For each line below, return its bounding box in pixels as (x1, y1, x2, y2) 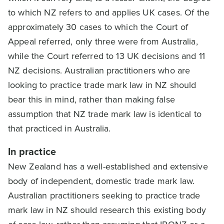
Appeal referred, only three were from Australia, (8, 35, 198, 48)
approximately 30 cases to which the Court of (8, 20, 188, 33)
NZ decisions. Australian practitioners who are (8, 64, 190, 77)
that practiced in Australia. (8, 122, 111, 135)
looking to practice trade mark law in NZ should (8, 78, 196, 91)
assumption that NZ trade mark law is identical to (8, 107, 201, 120)
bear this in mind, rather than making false (8, 93, 175, 106)
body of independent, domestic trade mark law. (8, 174, 195, 187)
